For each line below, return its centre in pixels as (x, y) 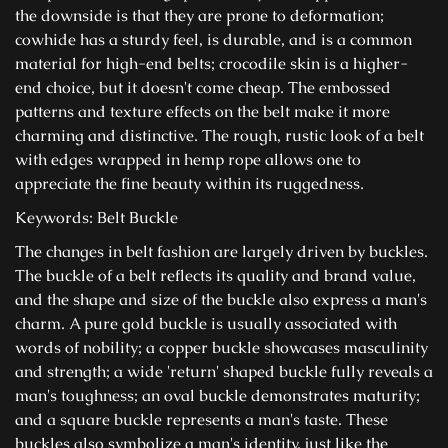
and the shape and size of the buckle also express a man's (221, 299)
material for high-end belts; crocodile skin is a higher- (211, 63)
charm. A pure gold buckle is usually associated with (206, 323)
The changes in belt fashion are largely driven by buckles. (221, 251)
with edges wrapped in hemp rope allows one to (188, 159)
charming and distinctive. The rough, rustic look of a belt (219, 135)
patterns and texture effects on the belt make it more (202, 111)
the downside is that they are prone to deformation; (199, 15)
